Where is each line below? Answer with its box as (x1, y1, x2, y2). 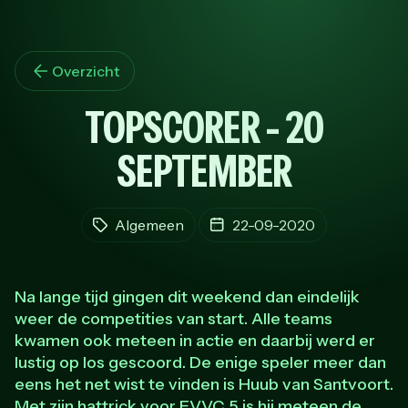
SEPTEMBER (116, 144, 292, 198)
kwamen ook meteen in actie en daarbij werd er (15, 331, 375, 351)
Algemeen (115, 216, 184, 234)
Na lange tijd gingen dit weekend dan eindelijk (15, 287, 360, 307)
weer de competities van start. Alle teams (15, 309, 332, 329)
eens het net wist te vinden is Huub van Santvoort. (15, 374, 393, 394)
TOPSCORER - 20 (85, 100, 323, 154)
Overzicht (52, 62, 119, 80)
